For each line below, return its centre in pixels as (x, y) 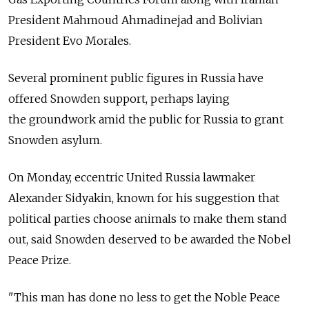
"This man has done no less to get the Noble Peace (144, 298)
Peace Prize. (40, 260)
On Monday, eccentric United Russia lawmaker (132, 178)
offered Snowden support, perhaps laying (119, 99)
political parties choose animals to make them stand (148, 219)
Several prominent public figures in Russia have (136, 78)
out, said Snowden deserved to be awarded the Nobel (150, 240)
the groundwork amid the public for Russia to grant (146, 120)
